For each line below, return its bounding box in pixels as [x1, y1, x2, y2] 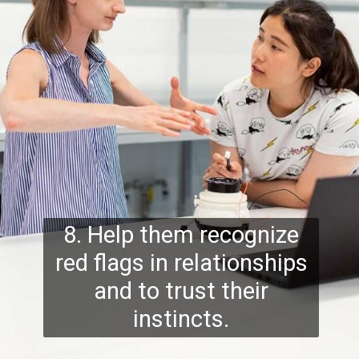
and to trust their [94, 277, 269, 305]
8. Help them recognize [63, 221, 300, 249]
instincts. [133, 305, 230, 333]
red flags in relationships [54, 249, 308, 277]
